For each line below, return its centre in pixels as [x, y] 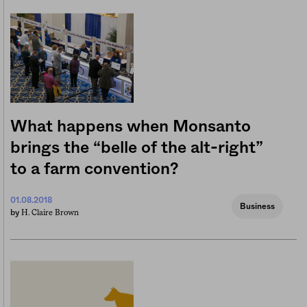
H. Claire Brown [50, 213]
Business [257, 207]
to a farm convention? [95, 170]
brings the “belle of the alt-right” [137, 148]
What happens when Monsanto [131, 127]
